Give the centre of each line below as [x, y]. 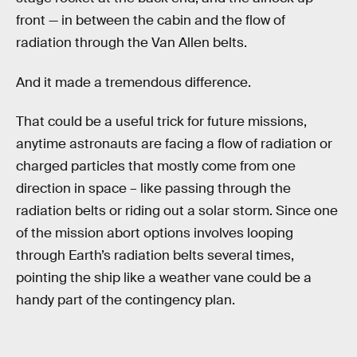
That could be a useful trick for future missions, [161, 122]
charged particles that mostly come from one [156, 167]
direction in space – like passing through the [153, 189]
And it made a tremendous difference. [133, 82]
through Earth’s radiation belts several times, [155, 256]
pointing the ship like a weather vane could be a [164, 278]
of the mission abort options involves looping [155, 233]
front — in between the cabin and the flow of [151, 21]
